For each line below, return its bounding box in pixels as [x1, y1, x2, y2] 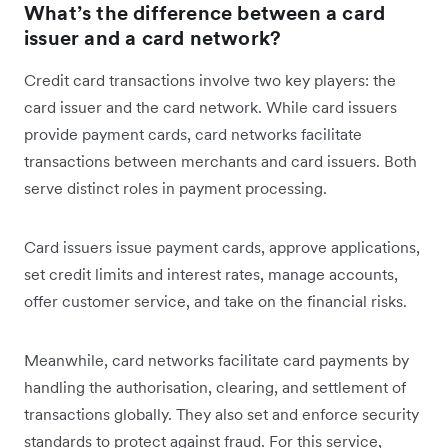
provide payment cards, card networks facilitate [24, 124, 362, 145]
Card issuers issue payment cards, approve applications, [24, 237, 420, 258]
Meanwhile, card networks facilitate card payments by [24, 350, 409, 371]
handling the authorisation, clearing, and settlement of [24, 377, 406, 398]
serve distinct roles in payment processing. [24, 178, 327, 199]
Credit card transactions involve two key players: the [24, 70, 396, 91]
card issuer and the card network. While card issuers [24, 97, 397, 118]
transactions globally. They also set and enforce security [24, 404, 419, 425]
